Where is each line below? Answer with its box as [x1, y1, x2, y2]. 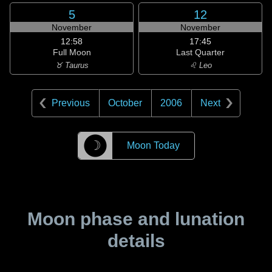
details [107, 231, 165, 251]
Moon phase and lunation [27, 209, 245, 229]
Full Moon [52, 47, 91, 57]
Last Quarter [176, 47, 225, 57]
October [108, 98, 142, 108]
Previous [52, 98, 90, 108]
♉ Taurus [55, 61, 89, 70]
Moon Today [126, 140, 180, 151]
